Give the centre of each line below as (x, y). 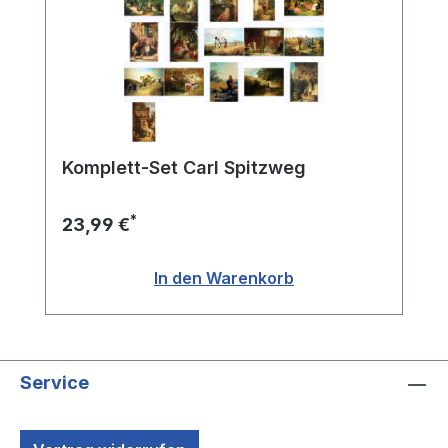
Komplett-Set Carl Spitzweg (184, 168)
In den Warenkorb (224, 278)
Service (54, 383)
